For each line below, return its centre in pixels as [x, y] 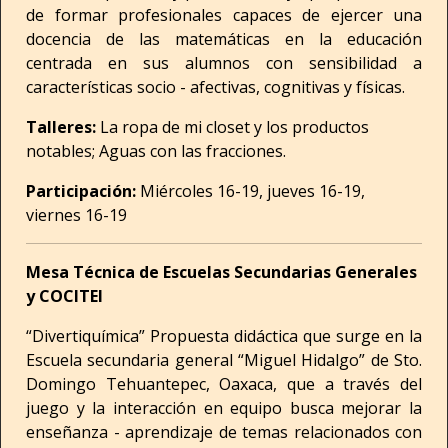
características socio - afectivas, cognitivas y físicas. [215, 87]
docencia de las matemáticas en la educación [224, 39]
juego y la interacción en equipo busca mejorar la [224, 408]
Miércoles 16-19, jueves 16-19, [252, 191]
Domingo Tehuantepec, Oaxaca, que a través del [224, 384]
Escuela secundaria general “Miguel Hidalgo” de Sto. [224, 360]
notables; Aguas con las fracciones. [156, 151]
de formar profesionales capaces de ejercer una [224, 15]
